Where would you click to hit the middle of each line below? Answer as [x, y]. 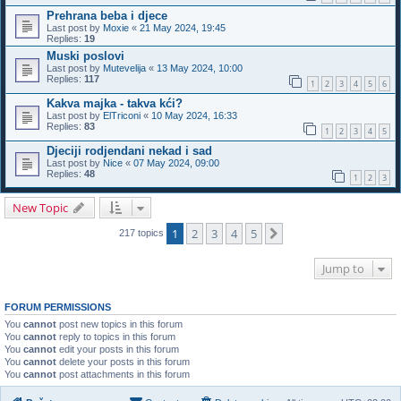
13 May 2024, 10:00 [200, 68]
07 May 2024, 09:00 [176, 162]
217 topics [142, 233]
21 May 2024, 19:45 [183, 28]
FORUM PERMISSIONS [58, 307]
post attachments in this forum [123, 375]
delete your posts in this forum [123, 362]
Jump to [343, 269]
